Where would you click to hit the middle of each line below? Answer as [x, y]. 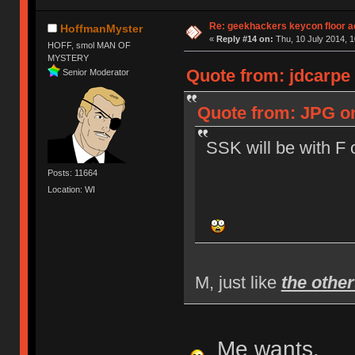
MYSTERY [69, 58]
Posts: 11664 [73, 172]
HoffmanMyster [102, 28]
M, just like [238, 282]
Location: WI [72, 189]
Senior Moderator [96, 72]
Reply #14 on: [244, 38]
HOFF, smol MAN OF [90, 46]
